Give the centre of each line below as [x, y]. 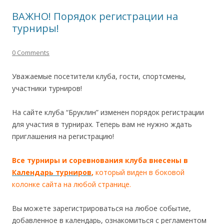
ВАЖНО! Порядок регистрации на [95, 16]
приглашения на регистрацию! [63, 136]
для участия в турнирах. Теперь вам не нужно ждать [102, 124]
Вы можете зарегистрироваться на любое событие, [101, 208]
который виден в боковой [140, 172]
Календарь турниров [52, 172]
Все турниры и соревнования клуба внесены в [100, 160]
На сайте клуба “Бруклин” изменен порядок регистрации [108, 112]
